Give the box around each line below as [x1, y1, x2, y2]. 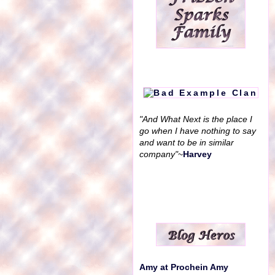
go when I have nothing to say [139, 126, 256, 136]
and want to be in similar [139, 138, 234, 147]
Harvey [183, 150, 212, 159]
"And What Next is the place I [139, 115, 252, 124]
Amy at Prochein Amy [139, 263, 228, 272]
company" [139, 150, 178, 159]
